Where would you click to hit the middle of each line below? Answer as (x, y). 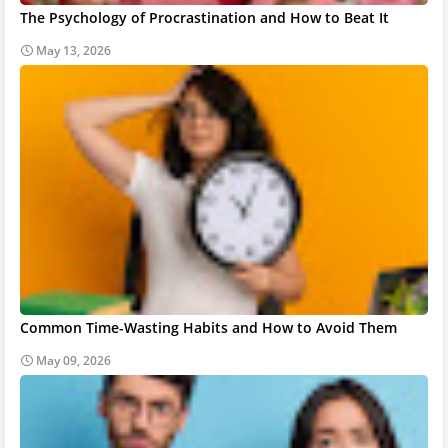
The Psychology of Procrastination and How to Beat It (204, 17)
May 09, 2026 (73, 360)
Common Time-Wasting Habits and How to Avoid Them (208, 327)
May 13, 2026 (73, 50)
